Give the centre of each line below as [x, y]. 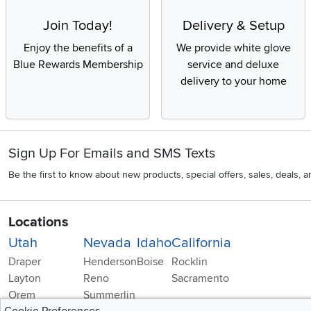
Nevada [107, 243]
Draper [25, 262]
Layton [25, 279]
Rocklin [190, 262]
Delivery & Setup [233, 26]
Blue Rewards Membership [78, 65]
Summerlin [109, 295]
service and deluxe [233, 65]
